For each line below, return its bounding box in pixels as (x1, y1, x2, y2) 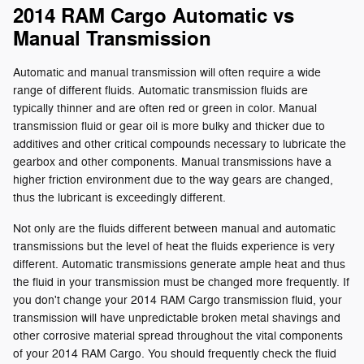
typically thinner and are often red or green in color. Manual (13, 101, 317, 115)
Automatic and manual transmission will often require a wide (13, 65, 321, 80)
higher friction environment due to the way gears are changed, (13, 172, 333, 187)
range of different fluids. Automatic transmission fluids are (13, 83, 308, 97)
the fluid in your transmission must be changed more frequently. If (13, 275, 349, 289)
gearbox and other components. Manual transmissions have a (13, 154, 331, 169)
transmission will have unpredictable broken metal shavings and (13, 310, 340, 325)
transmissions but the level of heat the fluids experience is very (13, 239, 335, 253)
